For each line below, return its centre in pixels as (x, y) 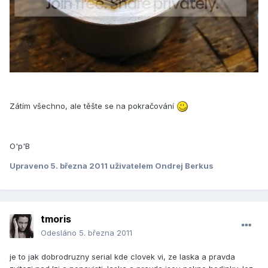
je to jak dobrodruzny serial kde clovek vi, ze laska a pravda (122, 257)
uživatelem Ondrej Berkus (162, 166)
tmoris (56, 219)
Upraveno (30, 166)
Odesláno (60, 233)
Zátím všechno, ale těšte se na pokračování (93, 106)
